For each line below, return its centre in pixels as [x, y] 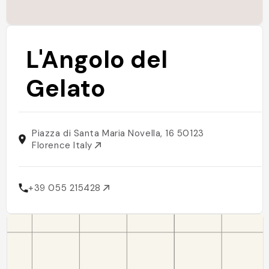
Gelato [66, 88]
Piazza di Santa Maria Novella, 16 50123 [118, 133]
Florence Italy [64, 145]
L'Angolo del [97, 59]
